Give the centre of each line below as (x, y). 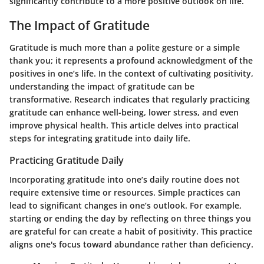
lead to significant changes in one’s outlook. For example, (126, 205)
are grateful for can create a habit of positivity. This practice (131, 231)
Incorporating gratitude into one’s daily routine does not (125, 179)
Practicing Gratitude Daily (67, 161)
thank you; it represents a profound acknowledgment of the (131, 61)
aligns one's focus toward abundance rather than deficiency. (131, 244)
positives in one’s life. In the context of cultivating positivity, (131, 74)
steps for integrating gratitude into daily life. (100, 138)
